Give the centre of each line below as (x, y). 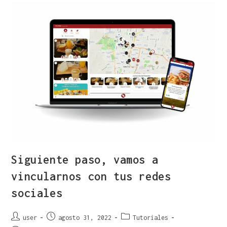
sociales (37, 193)
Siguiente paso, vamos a (85, 159)
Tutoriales (151, 217)
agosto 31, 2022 (85, 217)
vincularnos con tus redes (91, 176)
